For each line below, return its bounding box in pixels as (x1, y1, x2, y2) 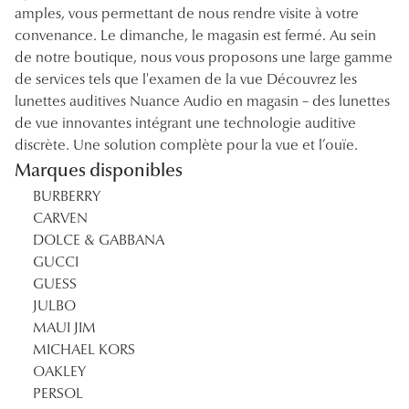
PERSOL (33, 384, 83, 403)
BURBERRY (33, 187, 100, 205)
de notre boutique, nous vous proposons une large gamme (15, 48, 393, 67)
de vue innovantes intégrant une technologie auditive (15, 114, 356, 132)
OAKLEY (33, 362, 86, 381)
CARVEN (33, 209, 88, 227)
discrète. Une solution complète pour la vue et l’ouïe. (15, 136, 358, 154)
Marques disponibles (15, 159, 183, 183)
